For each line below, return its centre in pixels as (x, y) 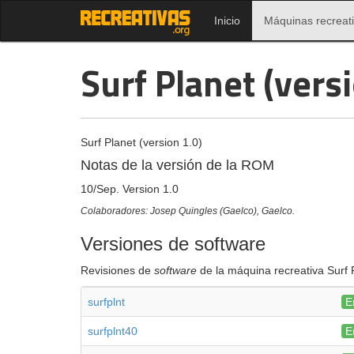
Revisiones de (117, 270)
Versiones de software (173, 244)
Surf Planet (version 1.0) (141, 142)
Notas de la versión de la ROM (177, 165)
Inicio (227, 21)
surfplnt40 (113, 331)
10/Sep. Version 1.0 (130, 189)
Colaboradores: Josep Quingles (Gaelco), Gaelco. (188, 211)
